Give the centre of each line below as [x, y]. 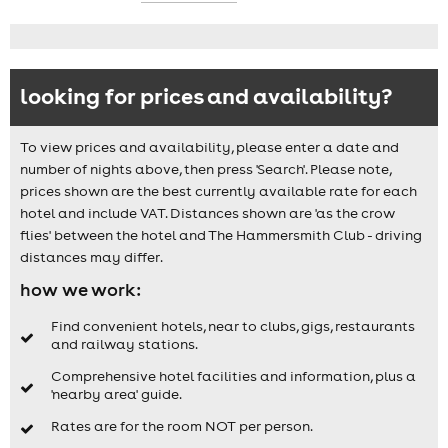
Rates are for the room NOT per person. [181, 426]
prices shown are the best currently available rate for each [218, 190]
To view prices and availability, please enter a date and [209, 146]
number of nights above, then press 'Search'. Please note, [205, 168]
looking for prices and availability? [206, 95]
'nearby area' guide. [116, 394]
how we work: [80, 289]
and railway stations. [124, 344]
